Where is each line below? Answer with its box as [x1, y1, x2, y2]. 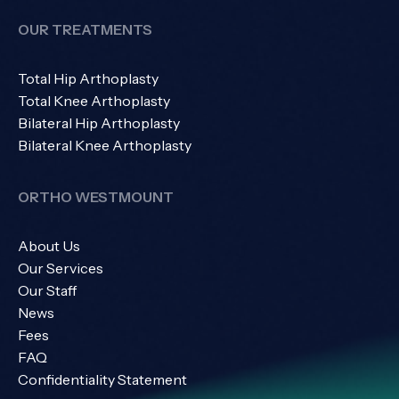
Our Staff [18, 281, 77, 299]
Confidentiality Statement [18, 370, 187, 388]
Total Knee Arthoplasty [18, 92, 170, 110]
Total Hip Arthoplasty [18, 69, 159, 87]
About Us [18, 237, 80, 255]
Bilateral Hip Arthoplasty [18, 114, 180, 132]
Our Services [18, 259, 103, 277]
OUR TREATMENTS [18, 20, 152, 38]
